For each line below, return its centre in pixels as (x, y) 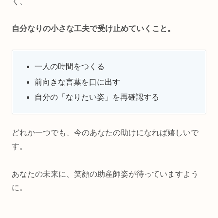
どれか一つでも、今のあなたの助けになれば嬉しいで (105, 133)
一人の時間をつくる (70, 67)
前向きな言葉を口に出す (78, 82)
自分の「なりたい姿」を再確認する (97, 97)
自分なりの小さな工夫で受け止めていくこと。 (93, 29)
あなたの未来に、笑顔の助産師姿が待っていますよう (105, 174)
